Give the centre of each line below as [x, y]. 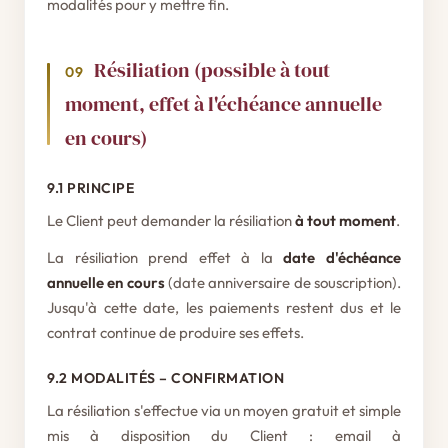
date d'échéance [342, 257]
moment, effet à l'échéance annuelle [223, 104]
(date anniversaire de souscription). [283, 282]
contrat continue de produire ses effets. [175, 332]
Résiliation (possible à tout [212, 70]
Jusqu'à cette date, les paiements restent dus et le [224, 307]
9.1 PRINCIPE [90, 188]
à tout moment [345, 220]
